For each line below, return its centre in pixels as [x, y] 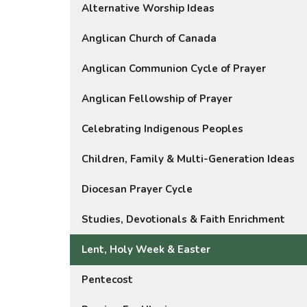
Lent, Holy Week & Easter [146, 250]
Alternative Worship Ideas [148, 9]
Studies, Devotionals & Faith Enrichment [183, 220]
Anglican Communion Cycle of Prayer [174, 69]
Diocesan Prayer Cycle [137, 189]
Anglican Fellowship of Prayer [157, 99]
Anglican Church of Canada [149, 39]
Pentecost [107, 280]
